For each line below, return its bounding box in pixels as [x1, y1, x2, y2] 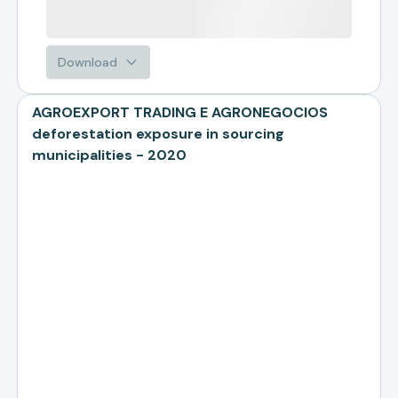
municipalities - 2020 [32, 146, 187, 164]
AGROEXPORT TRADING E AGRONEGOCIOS [32, 103, 329, 122]
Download [58, 54, 118, 70]
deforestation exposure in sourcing [32, 124, 285, 143]
